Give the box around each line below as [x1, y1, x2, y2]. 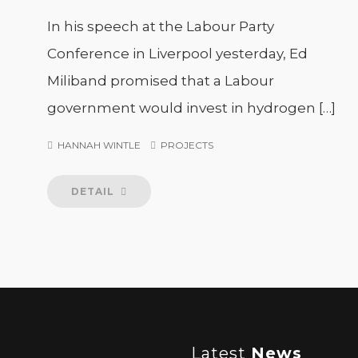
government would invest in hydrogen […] [47, 100, 336, 116]
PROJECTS [161, 139, 213, 151]
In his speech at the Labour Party [47, 18, 274, 34]
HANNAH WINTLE [58, 139, 141, 151]
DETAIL [71, 185, 117, 197]
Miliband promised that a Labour [47, 73, 274, 89]
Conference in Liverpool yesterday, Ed [47, 46, 308, 62]
